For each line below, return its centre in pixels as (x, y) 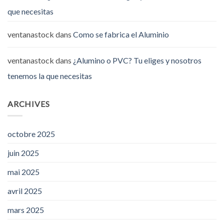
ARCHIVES (29, 103)
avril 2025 (25, 191)
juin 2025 (23, 153)
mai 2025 (23, 172)
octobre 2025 (31, 134)
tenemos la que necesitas (50, 75)
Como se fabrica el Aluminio (121, 34)
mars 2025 (26, 210)
